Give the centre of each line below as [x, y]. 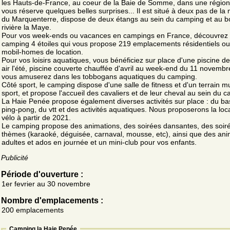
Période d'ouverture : [42, 174]
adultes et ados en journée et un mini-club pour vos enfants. [99, 142]
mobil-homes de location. [42, 52]
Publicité [15, 157]
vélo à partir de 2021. [36, 117]
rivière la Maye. [26, 27]
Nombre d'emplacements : [52, 200]
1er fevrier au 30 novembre [46, 184]
